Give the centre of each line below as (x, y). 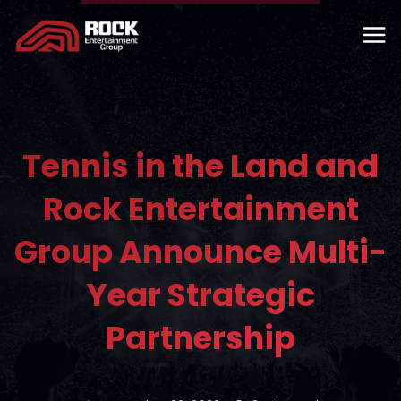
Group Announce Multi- (200, 252)
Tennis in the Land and (200, 166)
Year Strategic (200, 295)
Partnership (200, 338)
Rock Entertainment (200, 209)
